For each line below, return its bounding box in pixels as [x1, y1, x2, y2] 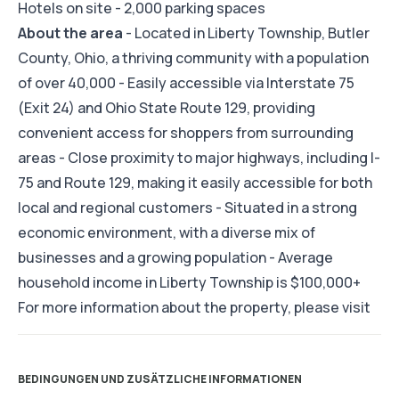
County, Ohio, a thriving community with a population [18, 48, 369, 69]
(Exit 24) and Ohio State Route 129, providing [18, 98, 315, 118]
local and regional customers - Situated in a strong [18, 198, 357, 218]
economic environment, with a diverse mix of [18, 223, 315, 243]
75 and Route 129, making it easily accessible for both [18, 173, 372, 193]
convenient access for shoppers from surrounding [18, 123, 354, 143]
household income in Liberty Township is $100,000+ [18, 273, 361, 293]
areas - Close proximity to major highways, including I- [18, 148, 380, 168]
